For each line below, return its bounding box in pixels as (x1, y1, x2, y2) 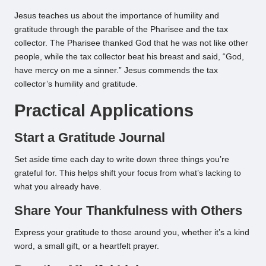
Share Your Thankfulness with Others (14, 203, 242, 218)
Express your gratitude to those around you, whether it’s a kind (14, 228, 249, 237)
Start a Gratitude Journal (14, 130, 165, 145)
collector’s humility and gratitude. (14, 80, 138, 89)
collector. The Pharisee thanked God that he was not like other (14, 39, 248, 48)
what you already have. (14, 182, 102, 192)
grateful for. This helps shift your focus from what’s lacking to (14, 169, 241, 178)
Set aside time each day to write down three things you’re (14, 155, 229, 164)
